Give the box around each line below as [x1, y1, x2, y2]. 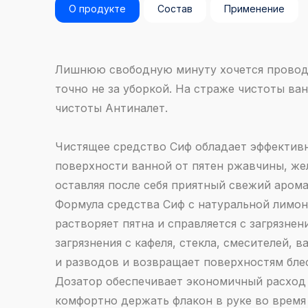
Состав [157, 3, 192, 14]
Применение [224, 3, 285, 14]
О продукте [69, 3, 126, 14]
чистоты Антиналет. [55, 101, 168, 115]
